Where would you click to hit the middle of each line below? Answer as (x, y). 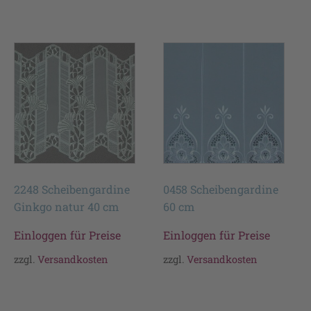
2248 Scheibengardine (72, 189)
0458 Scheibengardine (221, 189)
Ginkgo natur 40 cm (66, 206)
